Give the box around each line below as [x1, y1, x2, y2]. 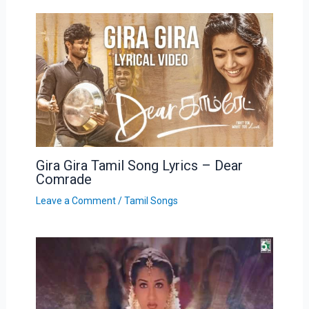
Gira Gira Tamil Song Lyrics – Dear [35, 157, 243, 175]
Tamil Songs [123, 195, 178, 207]
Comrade [35, 171, 92, 188]
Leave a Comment [35, 195, 116, 207]
